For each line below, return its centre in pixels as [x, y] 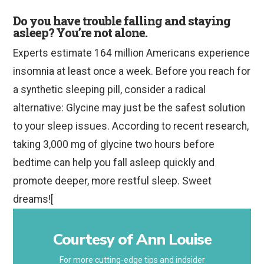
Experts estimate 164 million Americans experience [132, 53]
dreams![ [33, 199]
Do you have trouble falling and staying [122, 21]
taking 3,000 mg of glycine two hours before [114, 145]
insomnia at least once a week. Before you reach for [132, 72]
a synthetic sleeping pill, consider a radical [110, 90]
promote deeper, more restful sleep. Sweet [113, 181]
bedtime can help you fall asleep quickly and [114, 163]
